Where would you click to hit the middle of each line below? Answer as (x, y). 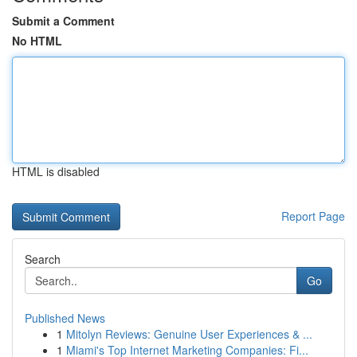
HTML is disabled (56, 171)
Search (43, 259)
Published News (65, 318)
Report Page (313, 216)
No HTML (37, 41)
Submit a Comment (63, 21)
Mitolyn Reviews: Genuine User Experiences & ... (189, 334)
